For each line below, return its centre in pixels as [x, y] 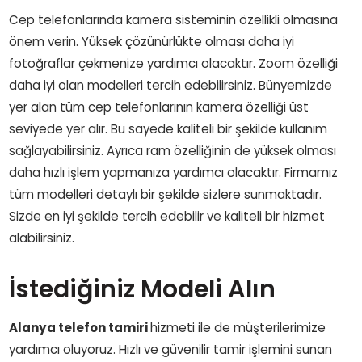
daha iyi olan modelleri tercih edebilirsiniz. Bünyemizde [171, 85]
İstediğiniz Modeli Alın [143, 288]
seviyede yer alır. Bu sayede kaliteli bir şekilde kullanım [168, 128]
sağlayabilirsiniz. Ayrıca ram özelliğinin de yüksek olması [173, 150]
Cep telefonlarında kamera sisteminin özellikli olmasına [174, 19]
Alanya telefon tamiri [80, 327]
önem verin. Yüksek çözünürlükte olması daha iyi [152, 41]
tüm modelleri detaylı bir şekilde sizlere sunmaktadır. [166, 194]
